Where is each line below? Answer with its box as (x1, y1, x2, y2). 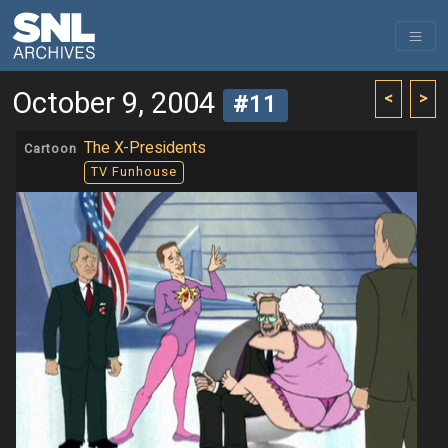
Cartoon (24, 140, 77, 158)
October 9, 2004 (12, 83, 215, 125)
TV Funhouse (90, 163, 177, 182)
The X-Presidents (84, 136, 206, 160)
